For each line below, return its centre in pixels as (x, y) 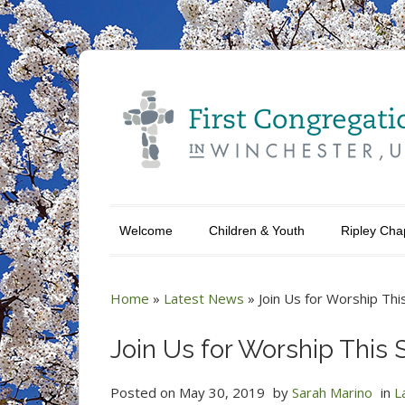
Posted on (145, 392)
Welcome (146, 231)
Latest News (204, 298)
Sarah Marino (332, 392)
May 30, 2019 (222, 392)
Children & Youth (257, 231)
